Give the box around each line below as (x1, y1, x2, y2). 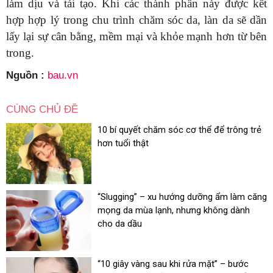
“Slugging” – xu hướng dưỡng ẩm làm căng (97, 191, 267, 202)
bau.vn (48, 69, 78, 81)
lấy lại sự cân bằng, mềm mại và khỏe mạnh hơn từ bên (6, 30, 267, 43)
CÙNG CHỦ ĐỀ (6, 104, 78, 115)
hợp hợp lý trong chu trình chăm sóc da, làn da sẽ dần (6, 13, 267, 26)
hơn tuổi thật (97, 138, 149, 149)
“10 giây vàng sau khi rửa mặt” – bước (97, 258, 249, 269)
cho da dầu (97, 218, 142, 229)
